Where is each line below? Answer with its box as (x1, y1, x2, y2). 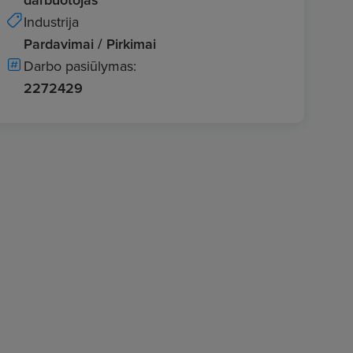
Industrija (24, 12, 79, 32)
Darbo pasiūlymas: (24, 56, 136, 76)
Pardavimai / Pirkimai (24, 34, 156, 54)
